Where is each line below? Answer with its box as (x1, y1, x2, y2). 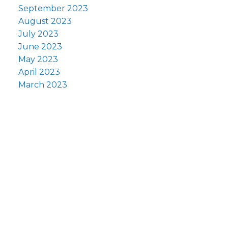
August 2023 (18, 16, 72, 26)
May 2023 (18, 54, 58, 64)
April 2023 (18, 67, 60, 77)
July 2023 (18, 28, 59, 39)
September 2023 (18, 3, 88, 13)
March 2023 (18, 79, 67, 90)
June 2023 (18, 41, 62, 51)
